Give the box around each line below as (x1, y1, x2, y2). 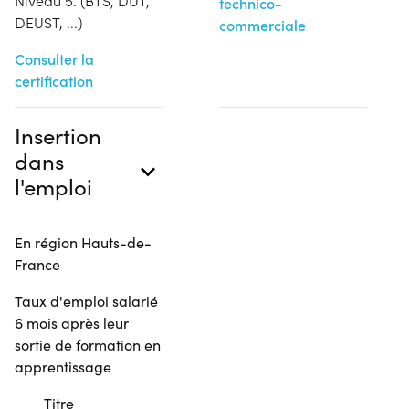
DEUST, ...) (15, 12, 82, 32)
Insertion (15, 120, 101, 150)
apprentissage (15, 356, 111, 376)
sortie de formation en (15, 334, 161, 354)
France (15, 254, 60, 274)
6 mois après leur (15, 312, 129, 332)
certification (15, 70, 93, 90)
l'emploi (15, 171, 92, 201)
